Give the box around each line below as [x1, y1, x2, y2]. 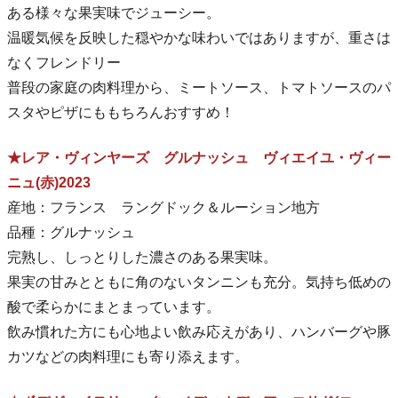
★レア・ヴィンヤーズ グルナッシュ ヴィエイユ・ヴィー [7, 150, 391, 166]
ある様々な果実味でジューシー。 [7, 5, 220, 21]
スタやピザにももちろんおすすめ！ [7, 105, 235, 121]
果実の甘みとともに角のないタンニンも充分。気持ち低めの [7, 275, 391, 291]
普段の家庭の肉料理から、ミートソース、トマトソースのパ [7, 80, 391, 96]
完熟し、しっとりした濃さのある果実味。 [7, 250, 277, 266]
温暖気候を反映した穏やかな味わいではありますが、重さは [7, 30, 391, 46]
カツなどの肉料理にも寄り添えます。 [7, 349, 249, 365]
